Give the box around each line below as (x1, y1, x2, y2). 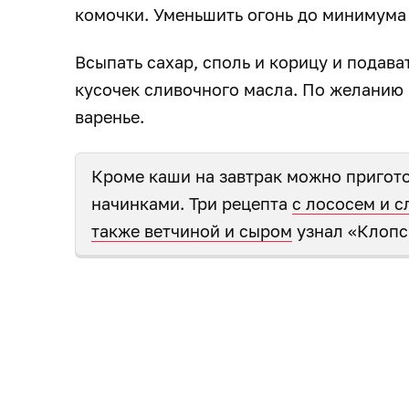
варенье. (75, 106, 149, 127)
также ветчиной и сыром (91, 220, 292, 241)
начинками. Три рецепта (91, 193, 292, 214)
